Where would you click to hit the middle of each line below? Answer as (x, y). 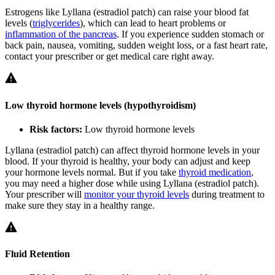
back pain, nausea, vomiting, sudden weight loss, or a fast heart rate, (136, 45)
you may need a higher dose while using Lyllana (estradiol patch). (132, 183)
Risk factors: (56, 129)
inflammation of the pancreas (61, 34)
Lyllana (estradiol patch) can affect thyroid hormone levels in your (132, 150)
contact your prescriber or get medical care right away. (110, 56)
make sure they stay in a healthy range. (80, 205)
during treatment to (227, 194)
